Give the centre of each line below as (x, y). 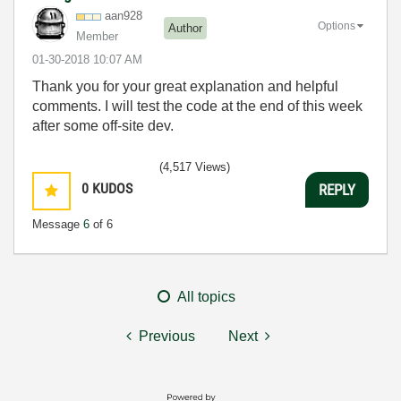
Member (97, 37)
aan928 (124, 16)
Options (337, 26)
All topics (206, 297)
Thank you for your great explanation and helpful (185, 87)
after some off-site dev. (103, 126)
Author (185, 28)
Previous (167, 337)
